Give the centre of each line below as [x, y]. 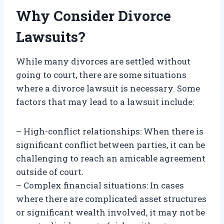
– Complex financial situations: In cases [100, 185]
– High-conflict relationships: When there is [110, 131]
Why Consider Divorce [93, 16]
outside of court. [50, 172]
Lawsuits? [50, 37]
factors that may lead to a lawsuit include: [105, 102]
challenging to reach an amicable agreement [111, 158]
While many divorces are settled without [103, 61]
